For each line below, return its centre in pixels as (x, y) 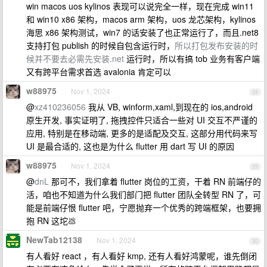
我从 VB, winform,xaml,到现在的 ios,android (169, 107)
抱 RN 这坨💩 (51, 221)
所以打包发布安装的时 (216, 45)
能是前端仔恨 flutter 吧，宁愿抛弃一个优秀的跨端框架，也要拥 (144, 207)
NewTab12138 (54, 240)
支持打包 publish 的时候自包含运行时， (100, 45)
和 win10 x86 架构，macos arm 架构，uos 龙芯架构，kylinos (141, 19)
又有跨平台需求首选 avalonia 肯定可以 (99, 72)
